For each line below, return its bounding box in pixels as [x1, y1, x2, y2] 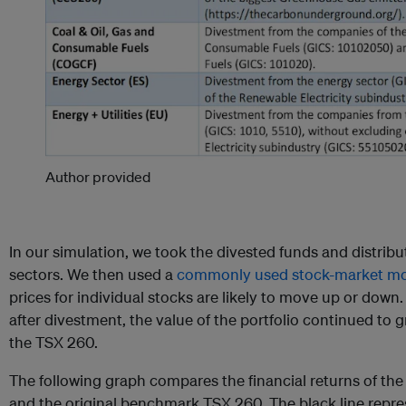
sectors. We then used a [9, 265, 177, 285]
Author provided [45, 168, 150, 187]
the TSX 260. [9, 333, 98, 353]
